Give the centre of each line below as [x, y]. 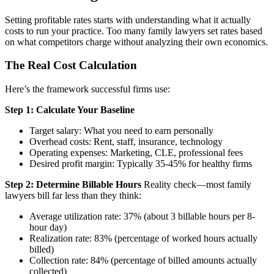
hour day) [48, 228]
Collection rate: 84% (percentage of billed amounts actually [143, 261]
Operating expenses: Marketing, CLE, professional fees [136, 153]
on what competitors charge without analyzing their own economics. [136, 42]
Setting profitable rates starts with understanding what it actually [128, 20]
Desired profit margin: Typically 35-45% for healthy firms [141, 164]
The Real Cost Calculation [71, 65]
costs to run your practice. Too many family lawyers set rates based [134, 31]
